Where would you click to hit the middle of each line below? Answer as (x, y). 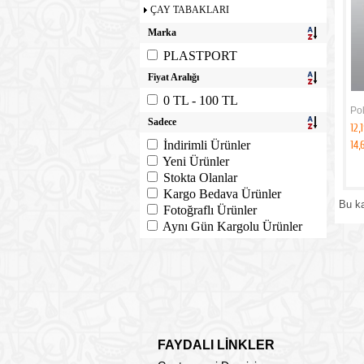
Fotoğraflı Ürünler (210, 210)
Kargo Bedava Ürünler (222, 194)
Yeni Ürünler (196, 161)
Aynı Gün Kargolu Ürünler (232, 226)
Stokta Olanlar (200, 178)
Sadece (162, 122)
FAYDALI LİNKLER (216, 345)
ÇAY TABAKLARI (190, 10)
